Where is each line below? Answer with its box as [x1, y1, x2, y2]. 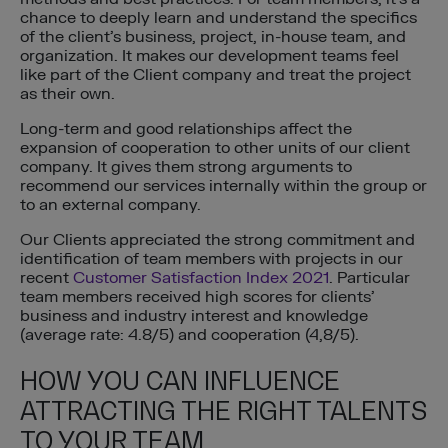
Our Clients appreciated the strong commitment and [20, 230, 415, 251]
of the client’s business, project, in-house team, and [20, 27, 406, 48]
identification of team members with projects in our [20, 249, 403, 270]
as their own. [20, 84, 115, 105]
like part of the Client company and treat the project [20, 65, 411, 86]
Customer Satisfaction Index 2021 [73, 268, 329, 289]
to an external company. [20, 195, 201, 216]
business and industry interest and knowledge [20, 306, 368, 327]
